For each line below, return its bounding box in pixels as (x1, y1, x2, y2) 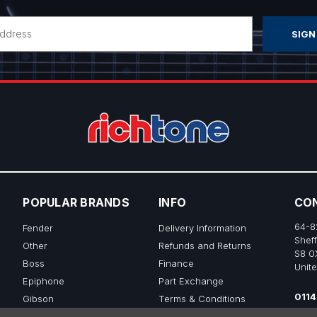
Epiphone (23, 275, 65, 287)
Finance (158, 257, 194, 269)
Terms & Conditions (158, 292, 246, 304)
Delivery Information (158, 221, 246, 234)
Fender (23, 221, 54, 234)
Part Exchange (158, 275, 224, 287)
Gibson (23, 292, 54, 304)
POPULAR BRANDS (23, 195, 129, 209)
